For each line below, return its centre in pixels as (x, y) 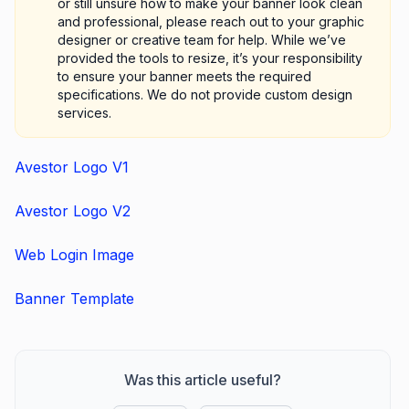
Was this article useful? (203, 380)
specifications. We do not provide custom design (205, 95)
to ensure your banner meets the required (184, 77)
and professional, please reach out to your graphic (211, 22)
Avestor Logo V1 (72, 168)
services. (84, 113)
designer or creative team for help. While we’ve (202, 40)
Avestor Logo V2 (73, 211)
